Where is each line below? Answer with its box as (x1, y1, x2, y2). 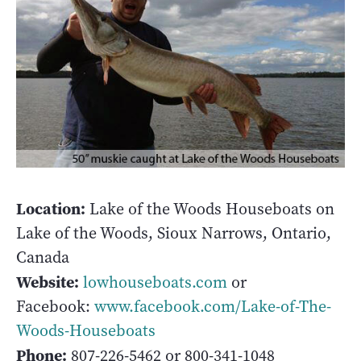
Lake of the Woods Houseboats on (85, 197, 334, 220)
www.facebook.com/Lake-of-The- (94, 295, 331, 317)
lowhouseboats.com (83, 271, 227, 293)
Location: (16, 197, 85, 220)
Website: (16, 270, 79, 293)
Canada (16, 246, 69, 268)
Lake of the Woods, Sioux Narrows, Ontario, (16, 222, 331, 244)
